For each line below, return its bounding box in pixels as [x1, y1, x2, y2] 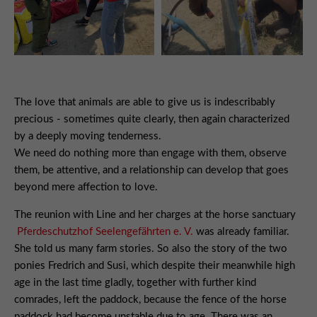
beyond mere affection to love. [14, 182, 158, 193]
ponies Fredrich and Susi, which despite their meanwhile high [14, 260, 295, 272]
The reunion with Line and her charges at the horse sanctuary [14, 209, 296, 221]
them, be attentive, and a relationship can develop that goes [14, 165, 289, 176]
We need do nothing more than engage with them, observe [14, 148, 287, 159]
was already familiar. [193, 226, 289, 238]
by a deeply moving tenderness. [14, 131, 161, 142]
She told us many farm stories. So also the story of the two [14, 243, 287, 255]
